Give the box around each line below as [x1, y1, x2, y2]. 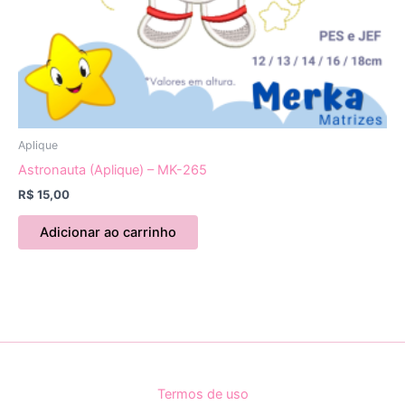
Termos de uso [156, 385, 249, 402]
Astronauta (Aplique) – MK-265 [18, 161, 207, 178]
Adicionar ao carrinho [40, 223, 176, 240]
